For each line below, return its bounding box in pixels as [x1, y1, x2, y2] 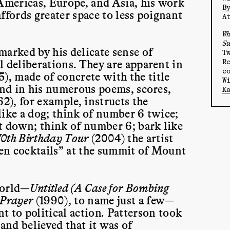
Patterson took [104, 205, 182, 219]
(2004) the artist [91, 131, 174, 145]
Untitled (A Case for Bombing [29, 180, 169, 194]
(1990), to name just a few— [35, 193, 175, 206]
